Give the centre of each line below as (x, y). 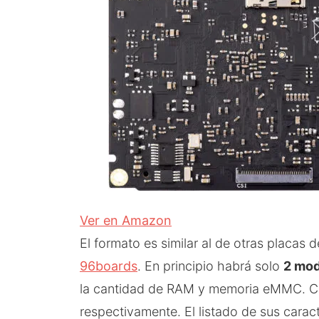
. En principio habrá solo (210, 266)
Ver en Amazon (126, 220)
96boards (109, 266)
